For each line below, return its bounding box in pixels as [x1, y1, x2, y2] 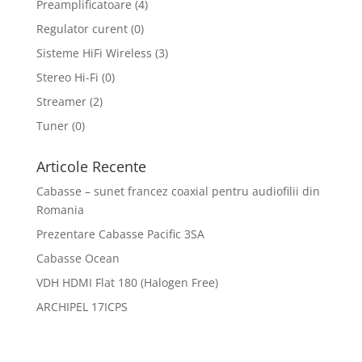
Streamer [36, 94, 86, 109]
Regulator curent [36, 21, 128, 36]
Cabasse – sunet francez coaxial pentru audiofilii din [36, 183, 320, 199]
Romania [36, 202, 84, 217]
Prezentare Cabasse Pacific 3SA [36, 226, 204, 242]
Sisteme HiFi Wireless [36, 45, 152, 61]
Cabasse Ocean [36, 250, 120, 266]
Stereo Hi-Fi [36, 69, 99, 85]
